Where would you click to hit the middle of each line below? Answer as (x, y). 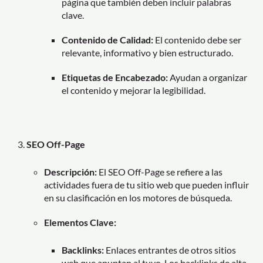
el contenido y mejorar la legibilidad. (134, 90)
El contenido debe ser (197, 39)
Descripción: (70, 171)
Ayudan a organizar (208, 77)
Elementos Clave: (80, 222)
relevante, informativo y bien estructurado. (147, 52)
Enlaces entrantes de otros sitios (170, 249)
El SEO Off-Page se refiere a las (160, 171)
